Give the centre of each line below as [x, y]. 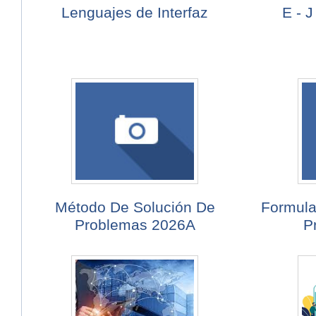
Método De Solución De [135, 207]
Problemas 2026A [135, 225]
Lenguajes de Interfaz [135, 13]
